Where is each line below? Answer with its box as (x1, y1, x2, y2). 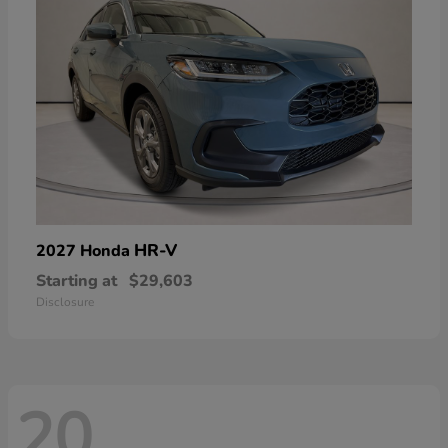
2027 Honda (36, 240, 134, 263)
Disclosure (36, 294, 94, 311)
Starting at (36, 270, 117, 293)
